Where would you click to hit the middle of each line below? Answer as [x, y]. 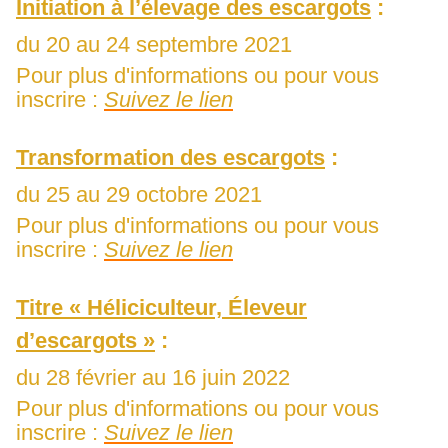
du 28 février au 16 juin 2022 [153, 378]
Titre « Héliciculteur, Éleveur [161, 308]
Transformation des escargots [170, 158]
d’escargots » [85, 341]
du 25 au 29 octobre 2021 [139, 195]
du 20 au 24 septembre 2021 [154, 45]
